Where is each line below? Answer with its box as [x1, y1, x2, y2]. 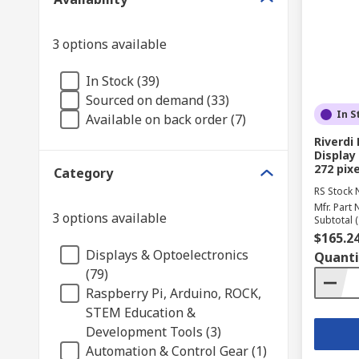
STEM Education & [86, 304, 196, 321]
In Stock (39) [86, 72, 159, 90]
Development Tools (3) [86, 323, 221, 341]
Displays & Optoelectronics [86, 246, 248, 264]
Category [54, 164, 113, 182]
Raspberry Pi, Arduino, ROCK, [86, 284, 261, 302]
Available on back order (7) [86, 111, 246, 128]
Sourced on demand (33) [86, 91, 229, 109]
